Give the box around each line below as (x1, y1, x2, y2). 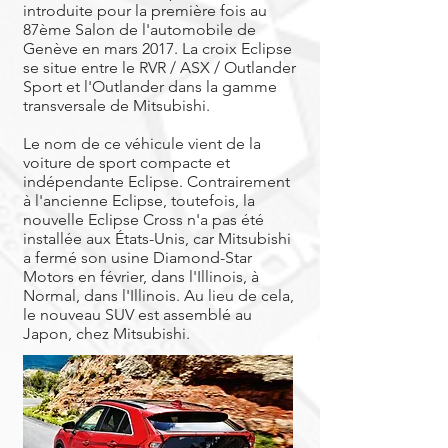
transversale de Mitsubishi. (23, 96, 210, 115)
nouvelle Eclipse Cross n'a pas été (23, 210, 264, 229)
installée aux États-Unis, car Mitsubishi (23, 229, 291, 248)
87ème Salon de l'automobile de (23, 20, 256, 39)
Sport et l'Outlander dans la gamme (23, 77, 277, 96)
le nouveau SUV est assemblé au (23, 305, 252, 324)
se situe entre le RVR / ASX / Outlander (23, 58, 296, 77)
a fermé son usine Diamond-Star (23, 248, 252, 267)
